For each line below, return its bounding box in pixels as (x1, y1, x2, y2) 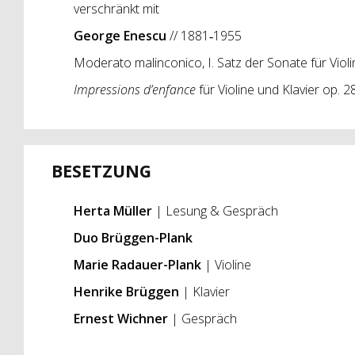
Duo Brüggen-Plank (73, 229, 193, 247)
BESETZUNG (51, 159, 151, 183)
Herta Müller (73, 202, 152, 220)
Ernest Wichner (73, 310, 171, 328)
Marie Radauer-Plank (73, 256, 201, 274)
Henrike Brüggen (73, 283, 179, 301)
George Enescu (73, 26, 170, 44)
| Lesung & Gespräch (151, 202, 278, 220)
